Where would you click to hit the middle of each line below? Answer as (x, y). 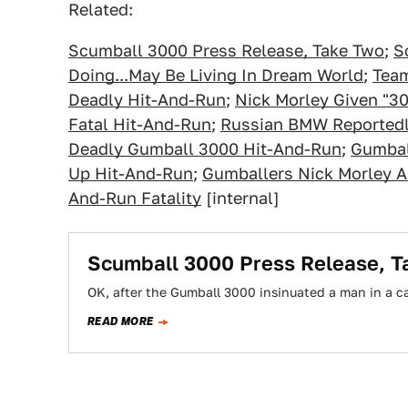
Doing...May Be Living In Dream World (216, 75)
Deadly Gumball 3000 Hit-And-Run (205, 149)
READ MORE (121, 321)
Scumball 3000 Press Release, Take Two (226, 51)
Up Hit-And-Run (131, 173)
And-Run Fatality (135, 198)
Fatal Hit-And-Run (140, 124)
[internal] (240, 198)
